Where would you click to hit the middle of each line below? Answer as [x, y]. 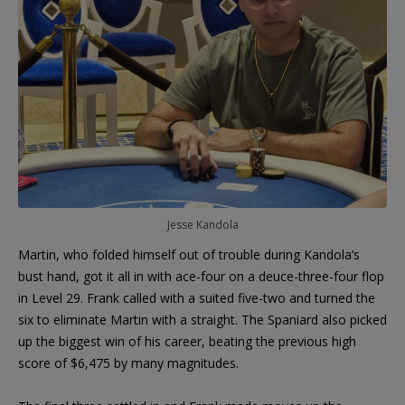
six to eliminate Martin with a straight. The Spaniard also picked [202, 320]
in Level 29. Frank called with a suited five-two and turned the [197, 298]
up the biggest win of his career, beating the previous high [187, 342]
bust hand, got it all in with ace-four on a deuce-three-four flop [201, 277]
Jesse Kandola [202, 225]
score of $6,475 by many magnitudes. [128, 363]
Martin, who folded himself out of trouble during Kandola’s [189, 255]
